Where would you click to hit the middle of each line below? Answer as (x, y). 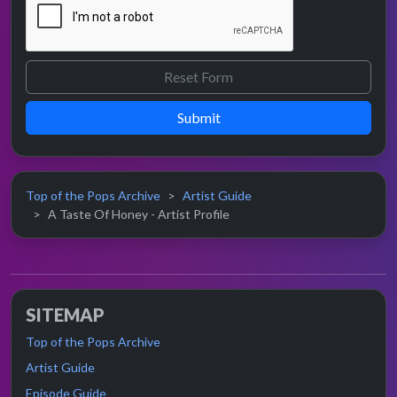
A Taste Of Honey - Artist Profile (139, 214)
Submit (198, 117)
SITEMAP (65, 314)
